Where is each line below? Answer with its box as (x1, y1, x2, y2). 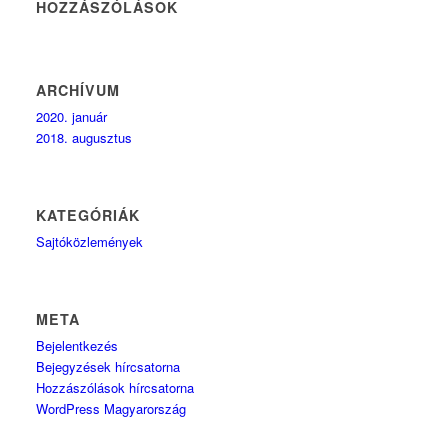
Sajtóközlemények (36, 232, 144, 251)
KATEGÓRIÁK (36, 205, 141, 225)
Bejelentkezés (36, 336, 119, 355)
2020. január (36, 107, 108, 126)
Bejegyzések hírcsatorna (36, 357, 181, 376)
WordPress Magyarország (36, 399, 187, 418)
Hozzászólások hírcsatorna (36, 378, 195, 397)
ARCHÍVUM (36, 80, 121, 100)
